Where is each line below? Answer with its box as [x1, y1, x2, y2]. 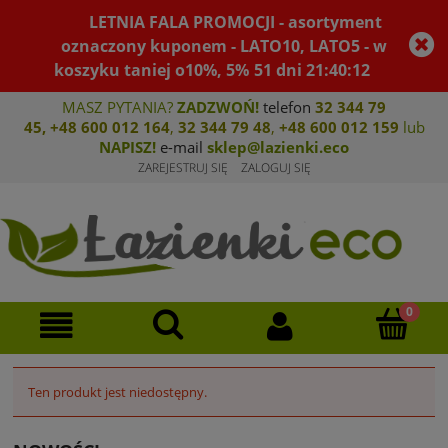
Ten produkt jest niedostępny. [28, 383, 207, 402]
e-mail [156, 137, 207, 157]
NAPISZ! [99, 137, 156, 157]
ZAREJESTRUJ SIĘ [137, 159, 228, 176]
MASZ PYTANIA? [62, 97, 177, 117]
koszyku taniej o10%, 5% [54, 59, 250, 81]
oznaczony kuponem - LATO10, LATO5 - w [60, 35, 387, 57]
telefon [259, 97, 315, 117]
